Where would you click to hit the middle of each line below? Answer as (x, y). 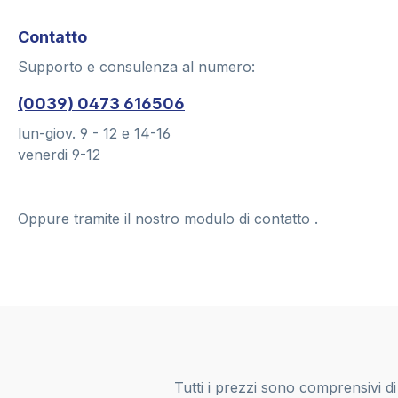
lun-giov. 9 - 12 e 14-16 (94, 134)
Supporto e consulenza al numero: (136, 67)
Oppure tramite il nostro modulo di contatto (166, 219)
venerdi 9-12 (59, 155)
